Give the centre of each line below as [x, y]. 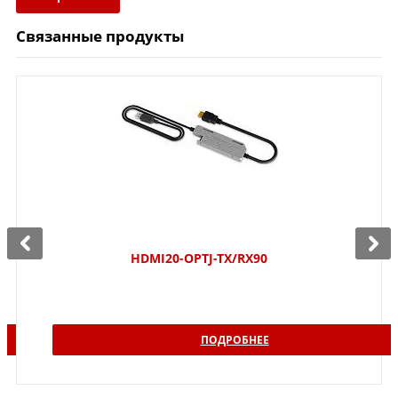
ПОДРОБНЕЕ [235, 339]
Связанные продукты [100, 36]
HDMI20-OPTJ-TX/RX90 [199, 258]
